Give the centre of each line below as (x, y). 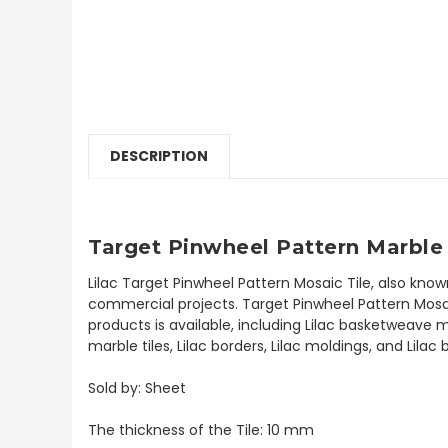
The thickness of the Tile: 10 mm (201, 429)
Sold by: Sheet (137, 387)
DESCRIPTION (159, 155)
